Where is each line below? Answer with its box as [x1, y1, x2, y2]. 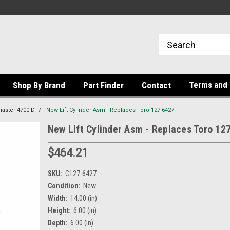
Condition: [47, 181, 81, 190]
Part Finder [83, 80, 124, 90]
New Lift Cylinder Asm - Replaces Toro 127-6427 [46, 107, 174, 113]
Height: [47, 206, 71, 215]
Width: [47, 194, 68, 202]
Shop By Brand [13, 80, 65, 90]
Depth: [47, 218, 68, 227]
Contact [142, 80, 171, 90]
